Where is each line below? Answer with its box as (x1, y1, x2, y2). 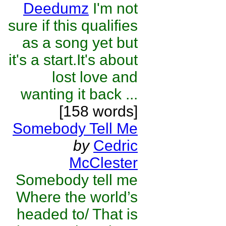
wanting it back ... (21, 86, 138, 102)
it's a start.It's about (9, 51, 138, 68)
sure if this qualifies (8, 17, 138, 34)
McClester (69, 154, 138, 171)
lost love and (52, 69, 138, 85)
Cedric (93, 137, 138, 154)
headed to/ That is (17, 206, 138, 222)
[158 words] (59, 103, 138, 120)
